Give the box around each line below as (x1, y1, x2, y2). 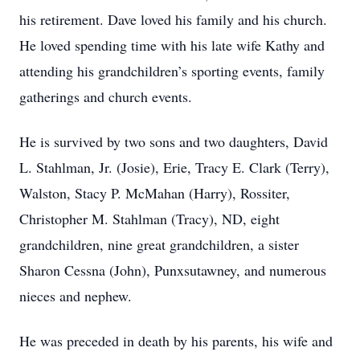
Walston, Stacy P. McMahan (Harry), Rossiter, (19, 183, 290, 202)
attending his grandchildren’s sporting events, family (19, 61, 325, 80)
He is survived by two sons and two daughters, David (19, 132, 328, 151)
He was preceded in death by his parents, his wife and (19, 331, 333, 350)
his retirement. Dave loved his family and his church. (19, 10, 327, 29)
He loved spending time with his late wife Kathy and (19, 35, 325, 55)
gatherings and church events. (19, 87, 192, 106)
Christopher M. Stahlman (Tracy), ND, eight (19, 209, 280, 228)
